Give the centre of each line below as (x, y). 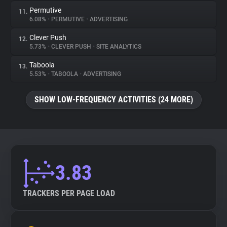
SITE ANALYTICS (118, 47)
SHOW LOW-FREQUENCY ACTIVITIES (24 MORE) (113, 100)
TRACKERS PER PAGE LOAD (69, 193)
